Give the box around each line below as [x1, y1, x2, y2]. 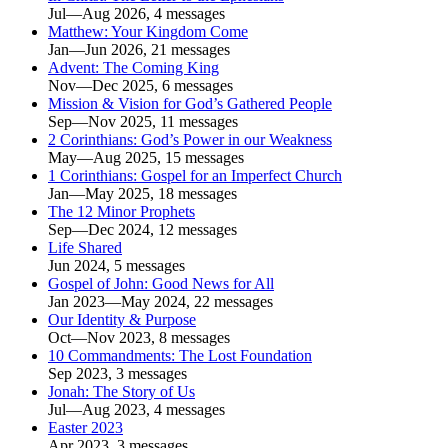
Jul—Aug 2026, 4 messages [48, 5, 225, 23]
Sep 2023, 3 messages [48, 365, 187, 383]
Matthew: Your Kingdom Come [48, 23, 248, 41]
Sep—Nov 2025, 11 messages [48, 113, 238, 131]
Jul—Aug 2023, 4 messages [48, 401, 225, 419]
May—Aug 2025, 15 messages [48, 149, 244, 167]
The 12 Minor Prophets [48, 203, 195, 221]
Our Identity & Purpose [48, 311, 196, 329]
